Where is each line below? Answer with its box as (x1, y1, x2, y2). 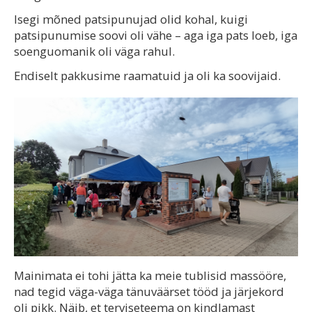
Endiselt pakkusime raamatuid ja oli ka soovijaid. (14, 67, 281, 84)
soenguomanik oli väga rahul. (14, 42, 175, 59)
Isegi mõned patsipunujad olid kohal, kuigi (14, 10, 248, 27)
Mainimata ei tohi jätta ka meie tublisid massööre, (14, 267, 286, 283)
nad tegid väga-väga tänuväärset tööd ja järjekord (14, 283, 284, 299)
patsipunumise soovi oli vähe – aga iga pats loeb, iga (14, 26, 297, 43)
